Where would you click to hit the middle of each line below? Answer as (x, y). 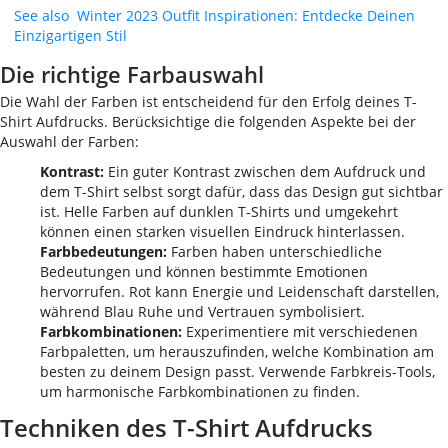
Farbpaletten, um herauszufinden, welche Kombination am (237, 351)
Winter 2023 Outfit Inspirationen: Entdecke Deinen (246, 15)
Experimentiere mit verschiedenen (300, 331)
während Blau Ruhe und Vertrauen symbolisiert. (202, 311)
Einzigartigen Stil (70, 35)
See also (41, 15)
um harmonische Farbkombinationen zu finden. (200, 391)
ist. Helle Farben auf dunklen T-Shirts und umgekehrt (219, 211)
